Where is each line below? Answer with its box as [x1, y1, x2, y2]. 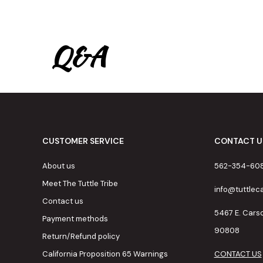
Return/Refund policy [42, 231, 120, 242]
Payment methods [42, 214, 108, 224]
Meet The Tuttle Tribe [42, 178, 118, 189]
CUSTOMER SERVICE [42, 136, 124, 147]
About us [42, 161, 75, 171]
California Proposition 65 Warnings [42, 249, 168, 259]
